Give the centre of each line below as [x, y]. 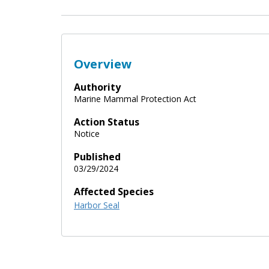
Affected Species [114, 191]
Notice [87, 133]
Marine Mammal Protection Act [135, 98]
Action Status [107, 122]
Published [97, 156]
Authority [97, 87]
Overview [103, 64]
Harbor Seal [97, 205]
